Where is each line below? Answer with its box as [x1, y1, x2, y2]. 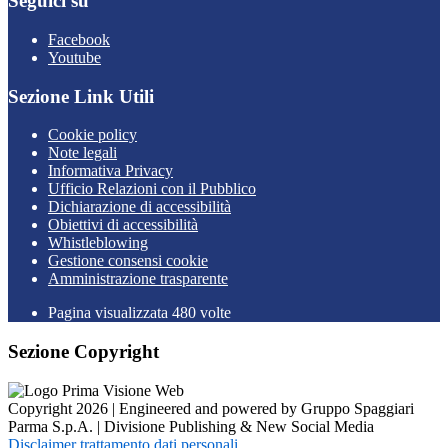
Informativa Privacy [48, 162, 173, 180]
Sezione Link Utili [8, 85, 154, 107]
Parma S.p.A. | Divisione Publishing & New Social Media [8, 417, 374, 435]
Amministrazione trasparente [48, 270, 228, 288]
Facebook [48, 31, 110, 48]
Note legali [48, 144, 117, 162]
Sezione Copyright [8, 341, 159, 363]
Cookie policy [48, 126, 137, 144]
